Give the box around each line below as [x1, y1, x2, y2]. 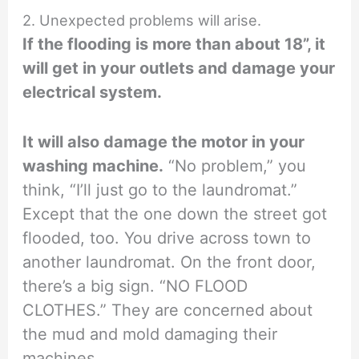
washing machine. [22, 155, 164, 175]
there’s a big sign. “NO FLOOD [22, 276, 248, 296]
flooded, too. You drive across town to [22, 228, 312, 248]
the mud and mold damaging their [22, 324, 278, 344]
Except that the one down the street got [22, 204, 328, 224]
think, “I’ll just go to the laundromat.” [22, 179, 298, 200]
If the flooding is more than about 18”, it [22, 34, 326, 54]
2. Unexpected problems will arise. [22, 10, 262, 29]
